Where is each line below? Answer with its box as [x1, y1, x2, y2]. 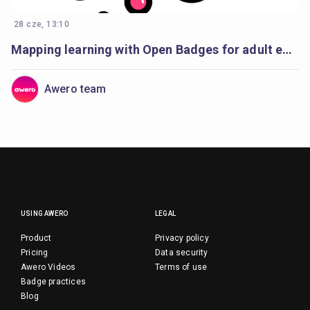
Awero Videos [21, 262, 76, 272]
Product [21, 233, 52, 243]
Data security [155, 248, 208, 257]
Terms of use [155, 262, 208, 272]
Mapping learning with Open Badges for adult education [282, 42, 293, 57]
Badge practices [21, 277, 86, 286]
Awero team [44, 82, 107, 95]
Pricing [21, 248, 48, 257]
